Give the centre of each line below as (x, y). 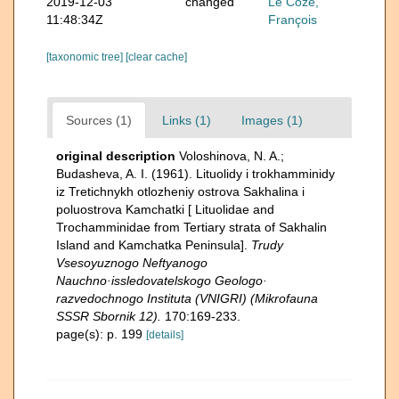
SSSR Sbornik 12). (109, 316)
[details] (165, 335)
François (293, 20)
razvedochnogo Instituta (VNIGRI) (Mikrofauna (187, 298)
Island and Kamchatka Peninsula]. (154, 245)
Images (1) (272, 120)
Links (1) (187, 120)
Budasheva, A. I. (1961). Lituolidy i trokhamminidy (195, 174)
